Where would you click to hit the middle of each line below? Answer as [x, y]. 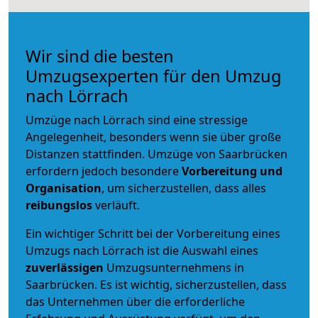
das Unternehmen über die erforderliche [135, 301]
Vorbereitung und [232, 171]
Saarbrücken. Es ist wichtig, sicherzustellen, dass [156, 284]
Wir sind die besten [100, 56]
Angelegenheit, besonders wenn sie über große [153, 137]
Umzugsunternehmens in [175, 267]
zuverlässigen [66, 267]
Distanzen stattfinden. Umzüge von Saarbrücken [157, 154]
